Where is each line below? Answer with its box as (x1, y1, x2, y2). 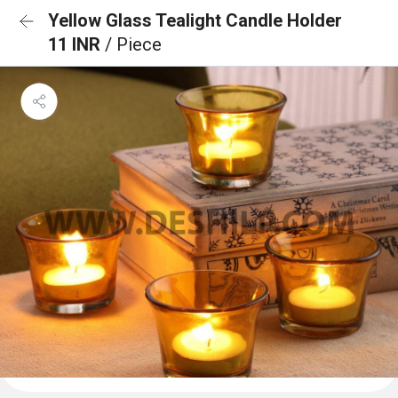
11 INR (48, 34, 105, 55)
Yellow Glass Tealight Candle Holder (48, 10, 342, 31)
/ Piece (105, 34, 162, 55)
